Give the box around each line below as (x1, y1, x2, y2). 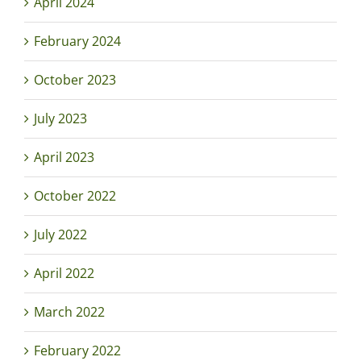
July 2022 (34, 226, 87, 244)
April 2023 (34, 148, 94, 167)
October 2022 (34, 187, 116, 205)
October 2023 (34, 71, 116, 89)
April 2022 (34, 264, 94, 283)
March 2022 (34, 303, 105, 322)
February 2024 (34, 32, 121, 51)
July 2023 (34, 110, 87, 128)
